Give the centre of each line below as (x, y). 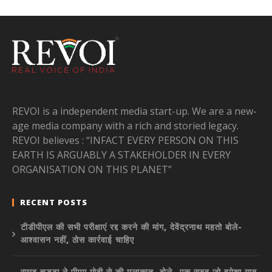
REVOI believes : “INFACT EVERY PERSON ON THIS (125, 140)
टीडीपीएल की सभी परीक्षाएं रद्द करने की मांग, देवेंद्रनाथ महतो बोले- (131, 226)
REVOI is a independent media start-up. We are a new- (134, 111)
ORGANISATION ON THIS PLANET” (92, 169)
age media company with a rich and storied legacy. (125, 125)
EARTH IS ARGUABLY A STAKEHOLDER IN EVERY (121, 155)
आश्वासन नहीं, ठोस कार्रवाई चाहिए (77, 239)
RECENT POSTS (54, 202)
